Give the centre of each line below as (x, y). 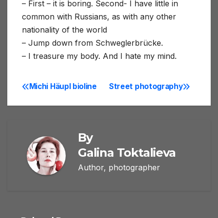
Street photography (146, 87)
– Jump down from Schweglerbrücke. (92, 43)
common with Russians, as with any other (99, 17)
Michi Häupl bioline (63, 87)
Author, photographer (119, 168)
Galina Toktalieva (127, 153)
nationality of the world (64, 30)
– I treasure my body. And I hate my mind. (99, 56)
